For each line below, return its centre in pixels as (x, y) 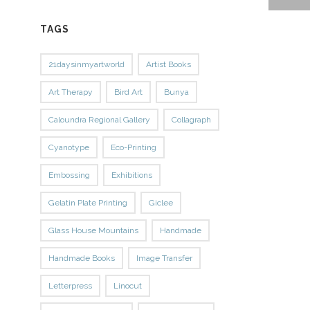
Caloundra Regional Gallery (100, 119)
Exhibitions (132, 175)
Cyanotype (69, 147)
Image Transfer (165, 258)
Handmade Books (82, 258)
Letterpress (71, 285)
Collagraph (192, 119)
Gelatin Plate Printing (88, 202)
